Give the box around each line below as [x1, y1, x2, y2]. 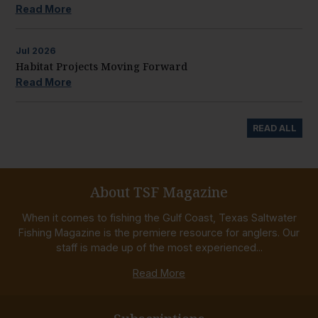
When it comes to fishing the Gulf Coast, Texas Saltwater [21, 212, 297, 224]
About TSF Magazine [90, 182, 228, 202]
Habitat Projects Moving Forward [15, 59, 187, 73]
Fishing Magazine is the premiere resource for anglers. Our [18, 226, 300, 239]
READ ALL [253, 122, 297, 133]
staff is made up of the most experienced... [55, 241, 263, 254]
